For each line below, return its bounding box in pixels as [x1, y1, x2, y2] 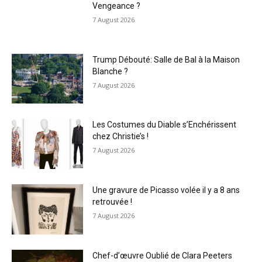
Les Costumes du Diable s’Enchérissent [92, 120, 237, 130]
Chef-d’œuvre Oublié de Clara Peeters [92, 250, 233, 260]
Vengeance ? [92, 1, 141, 11]
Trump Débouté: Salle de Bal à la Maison [92, 54, 240, 64]
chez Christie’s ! [92, 132, 149, 142]
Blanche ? [92, 66, 129, 76]
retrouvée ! [92, 197, 133, 207]
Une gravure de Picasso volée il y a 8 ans [92, 185, 240, 195]
